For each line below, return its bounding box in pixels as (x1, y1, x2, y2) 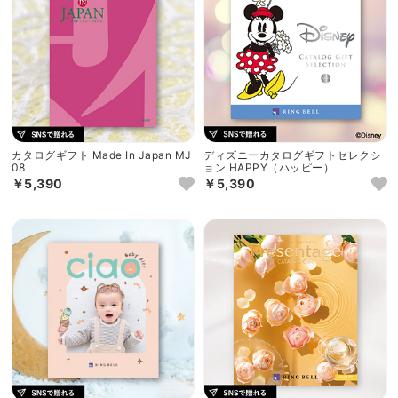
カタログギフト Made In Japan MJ (11, 148, 192, 162)
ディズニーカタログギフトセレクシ (203, 148, 381, 162)
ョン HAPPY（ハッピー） (203, 161, 334, 174)
